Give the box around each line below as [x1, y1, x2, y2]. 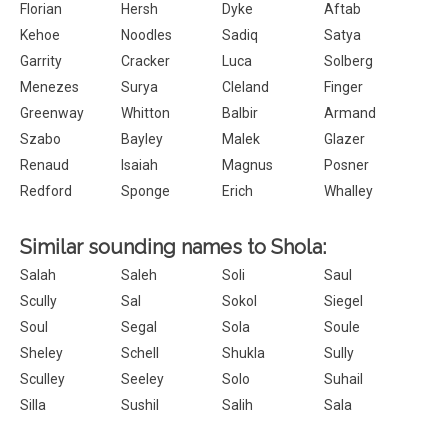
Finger [323, 79, 363, 95]
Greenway [20, 105, 84, 121]
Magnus [222, 157, 274, 173]
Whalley [323, 183, 373, 199]
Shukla [222, 345, 266, 361]
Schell [121, 345, 160, 361]
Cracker [121, 53, 171, 69]
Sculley [20, 371, 65, 387]
